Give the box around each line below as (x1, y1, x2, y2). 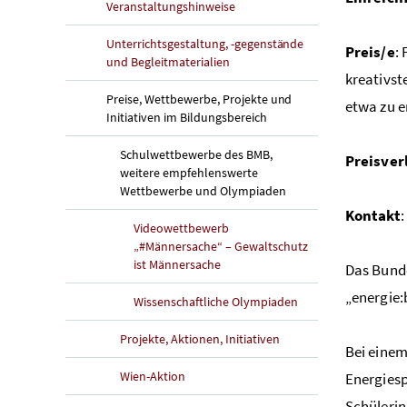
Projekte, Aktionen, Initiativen (120, 330, 280, 347)
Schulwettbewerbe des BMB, (120, 145, 273, 163)
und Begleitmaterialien (106, 53, 230, 70)
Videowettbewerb (134, 219, 229, 236)
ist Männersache (134, 255, 221, 273)
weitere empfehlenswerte (120, 164, 258, 181)
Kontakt (344, 204, 401, 225)
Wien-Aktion (120, 367, 185, 384)
